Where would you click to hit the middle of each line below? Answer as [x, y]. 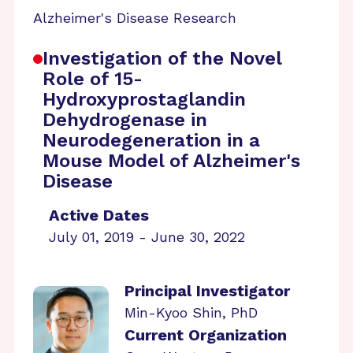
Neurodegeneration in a [151, 140]
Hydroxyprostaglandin [144, 99]
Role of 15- [93, 79]
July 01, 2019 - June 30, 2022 [147, 237]
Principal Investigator [207, 291]
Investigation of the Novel [162, 58]
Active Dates [99, 215]
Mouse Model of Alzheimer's [171, 161]
